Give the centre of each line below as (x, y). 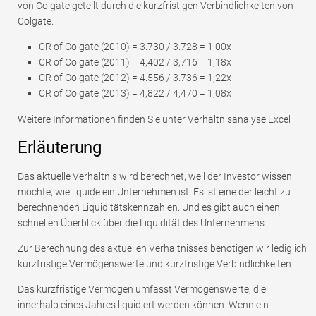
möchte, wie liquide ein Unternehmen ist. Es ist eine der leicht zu (154, 192)
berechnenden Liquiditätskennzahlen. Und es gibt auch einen (149, 208)
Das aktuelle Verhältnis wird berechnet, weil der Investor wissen (155, 177)
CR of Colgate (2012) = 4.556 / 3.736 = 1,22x (135, 78)
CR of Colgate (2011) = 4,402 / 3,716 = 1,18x (135, 62)
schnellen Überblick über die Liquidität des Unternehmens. (142, 223)
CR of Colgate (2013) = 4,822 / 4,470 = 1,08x (135, 93)
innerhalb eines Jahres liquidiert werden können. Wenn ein (143, 305)
